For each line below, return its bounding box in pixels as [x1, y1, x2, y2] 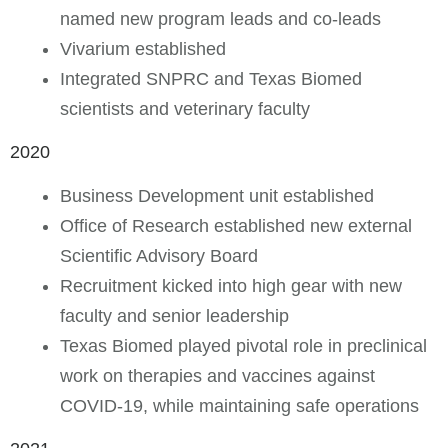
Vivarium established [60, 38, 226, 59]
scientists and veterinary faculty [60, 98, 310, 119]
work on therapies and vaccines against [60, 365, 375, 386]
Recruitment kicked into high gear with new [60, 275, 402, 296]
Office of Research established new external [60, 215, 412, 236]
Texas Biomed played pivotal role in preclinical [60, 335, 427, 356]
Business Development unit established [60, 185, 374, 206]
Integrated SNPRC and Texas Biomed [60, 68, 362, 89]
